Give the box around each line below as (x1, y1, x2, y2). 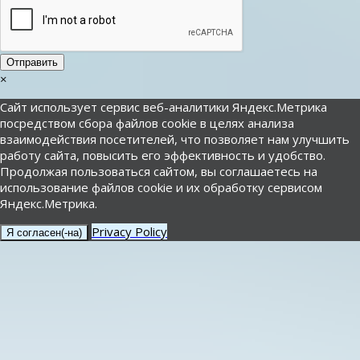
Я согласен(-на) (6, 226, 82, 239)
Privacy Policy (92, 223, 167, 239)
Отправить (6, 55, 58, 68)
